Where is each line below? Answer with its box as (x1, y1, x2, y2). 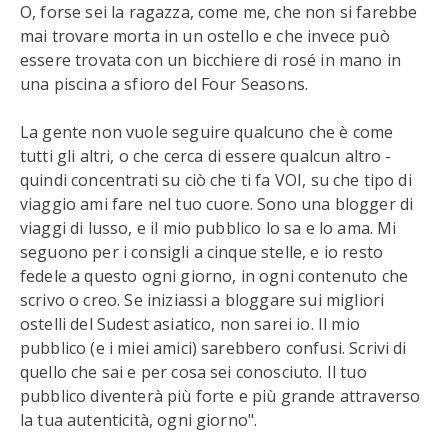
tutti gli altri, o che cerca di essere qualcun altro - (20, 145, 392, 167)
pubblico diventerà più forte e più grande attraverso (20, 385, 421, 407)
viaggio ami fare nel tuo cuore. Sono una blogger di (20, 193, 414, 215)
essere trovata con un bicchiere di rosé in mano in (20, 49, 402, 71)
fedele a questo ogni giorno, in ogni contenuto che (20, 265, 409, 287)
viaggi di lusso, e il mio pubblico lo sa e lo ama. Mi (20, 217, 397, 239)
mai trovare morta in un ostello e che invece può (20, 25, 390, 47)
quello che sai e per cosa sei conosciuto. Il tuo (20, 361, 367, 383)
